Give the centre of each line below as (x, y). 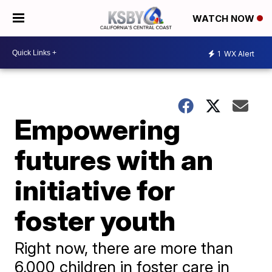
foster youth (95, 220)
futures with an (114, 160)
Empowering (98, 129)
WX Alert (238, 53)
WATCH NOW (225, 19)
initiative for (95, 190)
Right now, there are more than (124, 248)
